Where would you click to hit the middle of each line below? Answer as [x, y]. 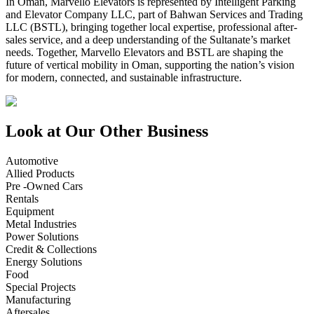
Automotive [32, 161]
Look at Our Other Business [107, 131]
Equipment [30, 212]
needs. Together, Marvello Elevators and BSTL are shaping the [144, 53]
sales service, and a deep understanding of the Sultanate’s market [148, 40]
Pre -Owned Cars [44, 186]
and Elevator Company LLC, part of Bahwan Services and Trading [154, 15]
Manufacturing [38, 300]
